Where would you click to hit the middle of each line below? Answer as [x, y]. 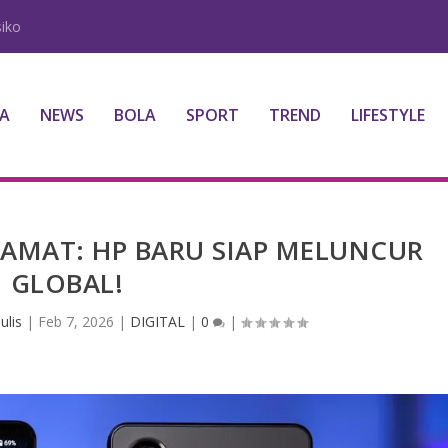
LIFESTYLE [387, 115]
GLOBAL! [67, 282]
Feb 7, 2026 [75, 321]
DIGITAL [157, 321]
